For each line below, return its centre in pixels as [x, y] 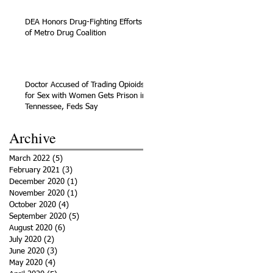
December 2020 [37, 182]
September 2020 [38, 216]
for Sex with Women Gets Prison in [86, 96]
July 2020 [25, 239]
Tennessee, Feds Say [61, 107]
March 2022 [30, 158]
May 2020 [26, 263]
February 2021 [34, 170]
